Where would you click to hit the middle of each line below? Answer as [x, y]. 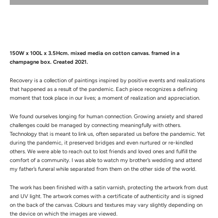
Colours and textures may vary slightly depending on [138, 205]
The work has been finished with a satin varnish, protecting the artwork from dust [109, 187]
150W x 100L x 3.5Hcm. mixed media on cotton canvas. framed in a [95, 53]
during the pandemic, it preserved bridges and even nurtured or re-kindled [101, 142]
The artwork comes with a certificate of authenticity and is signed [123, 196]
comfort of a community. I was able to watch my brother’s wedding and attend [106, 160]
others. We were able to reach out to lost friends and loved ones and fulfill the [103, 151]
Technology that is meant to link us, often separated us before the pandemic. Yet [107, 134]
